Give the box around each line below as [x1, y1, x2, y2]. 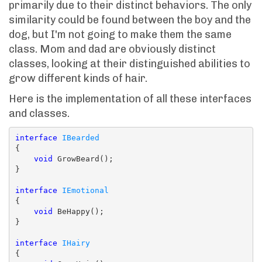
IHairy [61, 239, 90, 248]
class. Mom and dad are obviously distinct [9, 42, 216, 56]
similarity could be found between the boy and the [9, 13, 251, 26]
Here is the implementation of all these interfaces [9, 92, 251, 105]
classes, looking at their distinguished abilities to [9, 57, 250, 70]
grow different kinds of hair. [9, 71, 147, 85]
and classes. [9, 106, 70, 120]
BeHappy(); [52, 207, 104, 216]
